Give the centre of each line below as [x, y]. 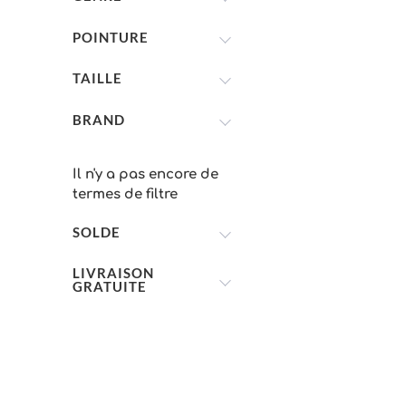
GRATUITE [110, 286]
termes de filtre [125, 194]
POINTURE [111, 37]
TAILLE [97, 78]
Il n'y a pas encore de [145, 174]
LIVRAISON [113, 273]
